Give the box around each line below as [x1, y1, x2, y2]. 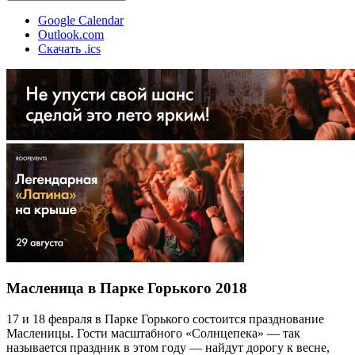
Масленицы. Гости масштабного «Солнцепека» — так [6, 326, 300, 340]
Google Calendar [38, 13, 124, 27]
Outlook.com [38, 27, 104, 41]
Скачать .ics [38, 41, 101, 55]
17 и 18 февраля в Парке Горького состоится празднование [6, 311, 324, 326]
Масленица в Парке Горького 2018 [6, 280, 247, 297]
